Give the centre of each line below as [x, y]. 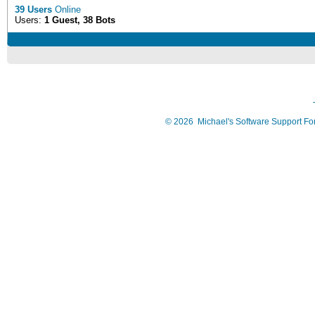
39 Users [33, 9]
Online [66, 9]
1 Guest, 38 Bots [80, 20]
